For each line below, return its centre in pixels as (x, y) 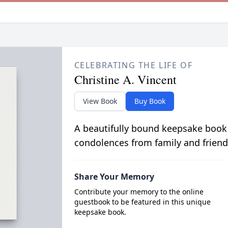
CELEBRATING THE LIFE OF (133, 65)
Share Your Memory (114, 177)
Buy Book (150, 101)
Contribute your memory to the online (139, 192)
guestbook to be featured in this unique (142, 202)
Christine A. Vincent (125, 79)
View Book (100, 101)
